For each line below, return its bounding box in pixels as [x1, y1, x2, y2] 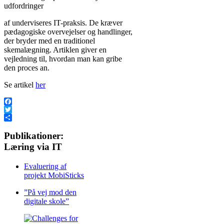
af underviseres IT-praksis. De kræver [4, 18, 122, 27]
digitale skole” [24, 197, 69, 206]
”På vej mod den [24, 188, 76, 197]
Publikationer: [4, 130, 63, 141]
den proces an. [4, 63, 49, 72]
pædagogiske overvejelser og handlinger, [4, 27, 132, 36]
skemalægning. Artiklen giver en [4, 45, 106, 54]
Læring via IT [4, 141, 62, 152]
